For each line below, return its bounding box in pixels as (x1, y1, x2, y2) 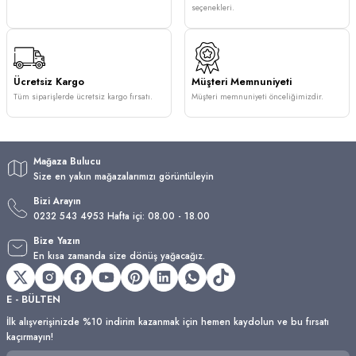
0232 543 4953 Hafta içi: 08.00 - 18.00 (33, 209, 210, 222)
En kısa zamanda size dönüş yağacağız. (33, 249, 205, 262)
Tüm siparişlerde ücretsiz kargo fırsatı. (14, 91, 153, 103)
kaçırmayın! (6, 330, 53, 343)
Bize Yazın (33, 234, 80, 247)
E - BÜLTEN (6, 292, 60, 307)
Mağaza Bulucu (33, 154, 101, 168)
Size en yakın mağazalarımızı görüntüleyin (33, 169, 214, 183)
